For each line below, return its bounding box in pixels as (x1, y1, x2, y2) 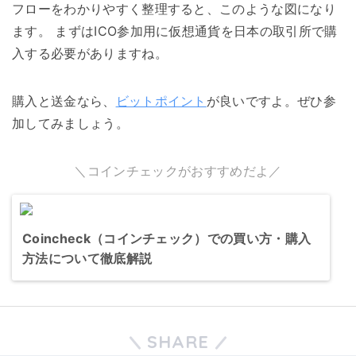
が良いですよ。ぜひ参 (206, 93, 337, 110)
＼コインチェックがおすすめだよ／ (74, 163, 282, 180)
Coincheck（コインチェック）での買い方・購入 (22, 230, 311, 247)
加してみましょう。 (12, 115, 129, 132)
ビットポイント (115, 93, 207, 110)
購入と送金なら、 (12, 93, 116, 110)
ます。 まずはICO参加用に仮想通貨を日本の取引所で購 (12, 23, 338, 40)
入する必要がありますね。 (12, 45, 168, 62)
